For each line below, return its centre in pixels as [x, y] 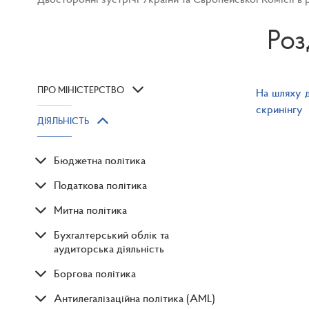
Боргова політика [95, 273]
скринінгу [279, 109]
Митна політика [90, 210]
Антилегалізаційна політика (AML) [134, 298]
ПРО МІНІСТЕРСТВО [81, 90]
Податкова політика [100, 185]
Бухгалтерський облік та [111, 235]
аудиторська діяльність [109, 249]
